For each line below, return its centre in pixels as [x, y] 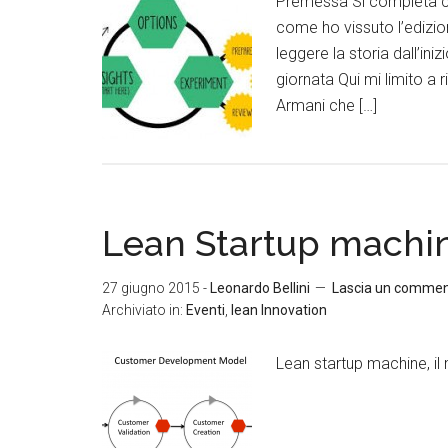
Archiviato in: [144, 310]
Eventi [205, 310]
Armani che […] [326, 105]
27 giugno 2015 [151, 288]
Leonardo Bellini [260, 288]
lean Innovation [279, 310]
